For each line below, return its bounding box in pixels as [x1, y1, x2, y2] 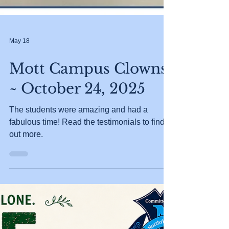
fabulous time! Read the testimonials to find [9, 191, 165, 200]
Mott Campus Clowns [9, 133, 167, 151]
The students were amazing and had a [9, 179, 148, 188]
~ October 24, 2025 [9, 153, 145, 171]
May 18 [9, 111, 30, 118]
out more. [9, 203, 43, 212]
